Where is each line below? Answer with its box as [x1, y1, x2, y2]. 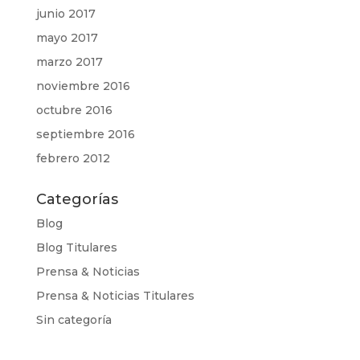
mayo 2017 [35, 30, 98, 45]
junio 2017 [35, 6, 96, 21]
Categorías [35, 190, 118, 208]
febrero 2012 [35, 150, 110, 166]
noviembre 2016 [35, 78, 130, 93]
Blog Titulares [35, 239, 117, 255]
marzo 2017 [35, 54, 103, 69]
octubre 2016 [35, 102, 112, 117]
